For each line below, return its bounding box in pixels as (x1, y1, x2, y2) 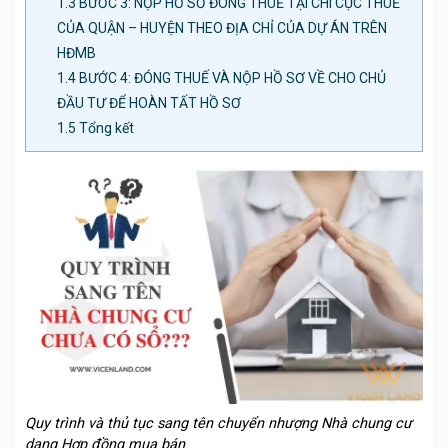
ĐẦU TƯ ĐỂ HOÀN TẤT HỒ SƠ (57, 95, 241, 112)
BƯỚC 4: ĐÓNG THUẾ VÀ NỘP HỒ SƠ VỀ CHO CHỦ (76, 70, 386, 87)
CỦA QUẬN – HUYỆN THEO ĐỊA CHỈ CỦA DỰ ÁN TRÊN (57, 20, 387, 37)
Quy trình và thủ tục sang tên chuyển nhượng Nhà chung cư (25, 415, 412, 433)
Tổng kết (76, 120, 134, 137)
